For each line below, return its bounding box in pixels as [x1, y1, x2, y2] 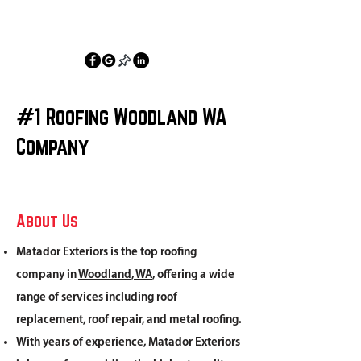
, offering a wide [152, 268, 234, 281]
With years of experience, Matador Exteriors [16, 336, 240, 349]
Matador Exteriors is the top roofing [16, 246, 197, 259]
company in [16, 268, 78, 281]
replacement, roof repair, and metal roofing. [16, 313, 242, 326]
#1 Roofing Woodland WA [16, 105, 227, 129]
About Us [16, 211, 78, 230]
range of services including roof [16, 291, 177, 304]
